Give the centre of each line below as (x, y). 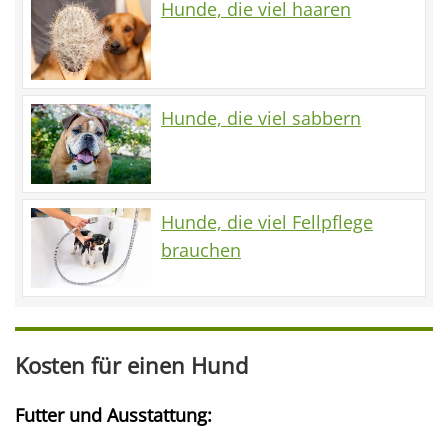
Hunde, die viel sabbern (261, 117)
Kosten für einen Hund (131, 365)
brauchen (201, 249)
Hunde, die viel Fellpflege (267, 221)
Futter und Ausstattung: (113, 414)
